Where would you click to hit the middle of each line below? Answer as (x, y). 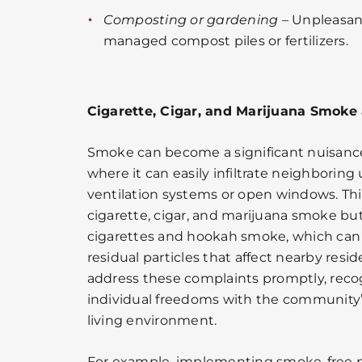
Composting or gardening (191, 19)
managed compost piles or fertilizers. (225, 40)
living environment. (152, 320)
